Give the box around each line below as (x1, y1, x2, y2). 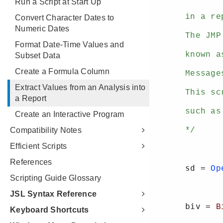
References (10, 158, 52, 166)
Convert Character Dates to (15, 13, 114, 22)
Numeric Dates (15, 24, 70, 33)
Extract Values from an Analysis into (15, 83, 145, 92)
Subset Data (15, 51, 60, 60)
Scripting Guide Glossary (10, 174, 101, 182)
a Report (15, 94, 46, 103)
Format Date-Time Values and (15, 40, 124, 49)
